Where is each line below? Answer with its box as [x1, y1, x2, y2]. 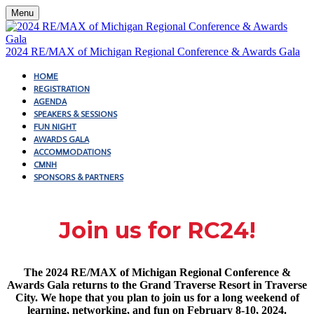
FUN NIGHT [34, 122, 76, 132]
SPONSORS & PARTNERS [34, 172, 123, 182]
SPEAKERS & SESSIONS [34, 109, 117, 119]
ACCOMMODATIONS [34, 147, 111, 157]
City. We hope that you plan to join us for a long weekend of [15, 292, 299, 303]
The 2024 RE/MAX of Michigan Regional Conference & [23, 266, 291, 278]
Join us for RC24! [58, 217, 256, 244]
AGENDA [34, 97, 67, 107]
